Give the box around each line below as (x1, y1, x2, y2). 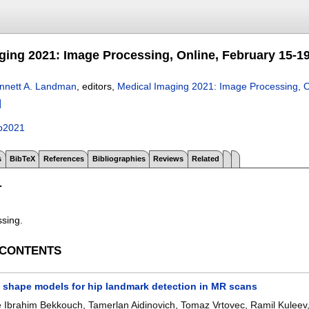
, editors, (77, 81, 117, 92)
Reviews (153, 154, 184, 163)
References (43, 154, 84, 163)
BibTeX (9, 154, 35, 163)
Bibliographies (92, 154, 146, 163)
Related (192, 154, 220, 163)
